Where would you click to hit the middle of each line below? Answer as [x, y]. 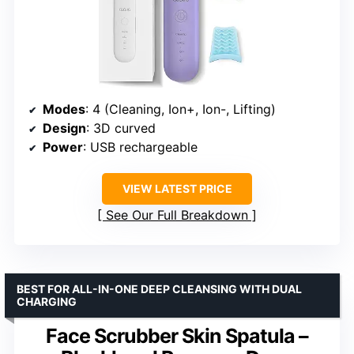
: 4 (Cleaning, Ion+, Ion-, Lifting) [181, 109]
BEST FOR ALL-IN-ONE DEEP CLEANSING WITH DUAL [159, 289]
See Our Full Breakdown [177, 215]
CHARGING [47, 302]
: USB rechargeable [140, 147]
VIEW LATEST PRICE [177, 189]
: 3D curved [121, 128]
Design [64, 128]
